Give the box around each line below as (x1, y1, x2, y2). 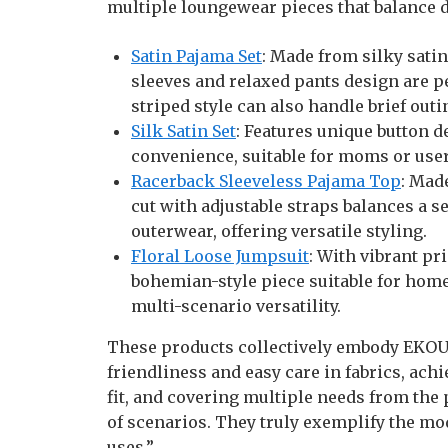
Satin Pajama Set (131, 46, 262, 66)
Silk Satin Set (131, 121, 236, 141)
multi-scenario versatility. (131, 296, 341, 316)
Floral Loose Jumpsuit (131, 246, 309, 266)
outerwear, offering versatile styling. (131, 221, 427, 241)
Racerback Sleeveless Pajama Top (131, 171, 401, 191)
